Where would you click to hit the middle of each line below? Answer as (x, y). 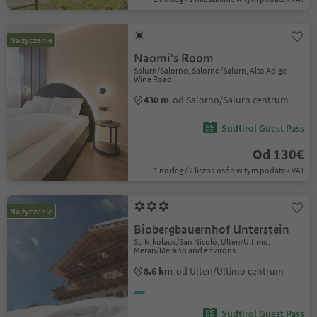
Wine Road (153, 79)
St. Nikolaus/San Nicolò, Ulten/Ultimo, (202, 242)
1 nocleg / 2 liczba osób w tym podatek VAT (229, 170)
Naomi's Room (174, 58)
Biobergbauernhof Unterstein (212, 230)
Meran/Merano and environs (185, 250)
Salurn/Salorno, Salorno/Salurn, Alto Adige (211, 70)
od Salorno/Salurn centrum (231, 100)
